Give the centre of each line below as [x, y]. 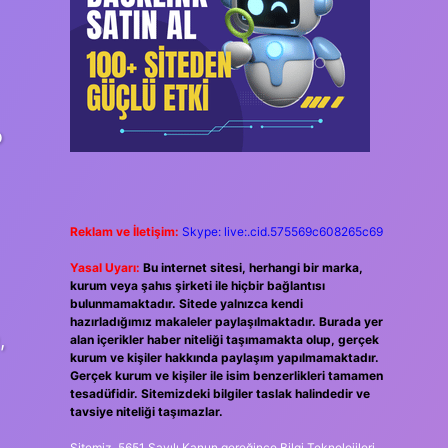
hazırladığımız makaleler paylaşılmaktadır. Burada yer [226, 321]
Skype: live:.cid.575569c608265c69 [282, 231]
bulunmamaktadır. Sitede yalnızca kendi [186, 303]
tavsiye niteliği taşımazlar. [146, 411]
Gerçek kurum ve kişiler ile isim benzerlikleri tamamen [226, 375]
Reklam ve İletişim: [124, 231]
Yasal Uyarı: [104, 267]
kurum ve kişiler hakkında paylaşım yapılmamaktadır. [224, 357]
